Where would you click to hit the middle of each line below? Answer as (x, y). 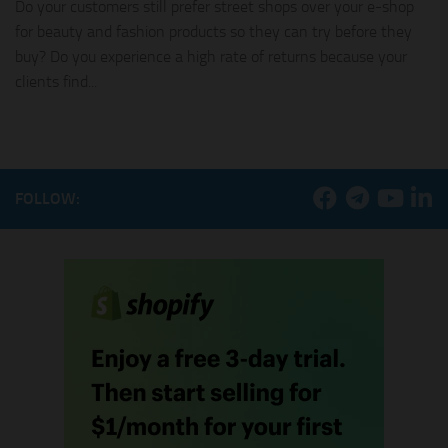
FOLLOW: (47, 198)
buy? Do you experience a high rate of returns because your (211, 56)
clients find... (56, 81)
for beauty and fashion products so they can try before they (213, 31)
